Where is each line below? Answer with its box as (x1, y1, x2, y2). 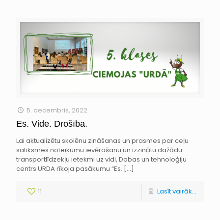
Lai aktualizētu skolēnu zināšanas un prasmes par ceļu (16, 136, 189, 146)
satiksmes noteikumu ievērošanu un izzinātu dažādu (16, 145, 182, 155)
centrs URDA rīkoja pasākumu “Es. (16, 164, 122, 174)
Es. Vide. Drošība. (16, 119, 87, 129)
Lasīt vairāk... (157, 187, 196, 196)
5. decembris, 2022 (27, 106, 88, 115)
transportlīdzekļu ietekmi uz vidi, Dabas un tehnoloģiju (16, 155, 187, 165)
